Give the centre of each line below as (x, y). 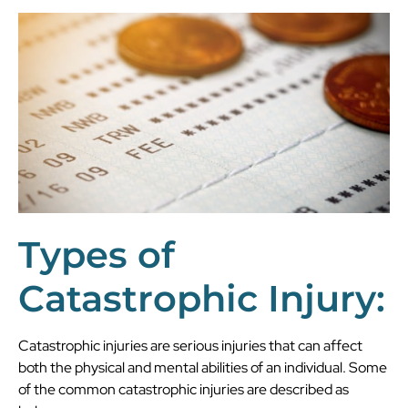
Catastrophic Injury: (202, 298)
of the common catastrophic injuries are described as (184, 389)
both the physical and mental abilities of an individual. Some (203, 367)
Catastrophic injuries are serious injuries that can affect (190, 345)
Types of (97, 254)
